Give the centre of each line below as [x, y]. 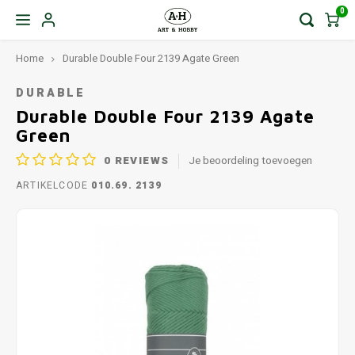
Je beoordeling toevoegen [251, 160]
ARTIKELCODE [52, 185]
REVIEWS [140, 160]
